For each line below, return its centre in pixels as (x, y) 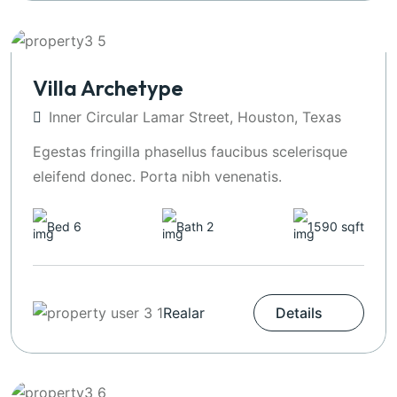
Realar (184, 312)
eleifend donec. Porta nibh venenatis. (157, 176)
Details (299, 312)
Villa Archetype (108, 87)
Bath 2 (195, 226)
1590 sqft (336, 226)
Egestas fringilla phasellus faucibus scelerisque (190, 151)
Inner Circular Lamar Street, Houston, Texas (195, 117)
